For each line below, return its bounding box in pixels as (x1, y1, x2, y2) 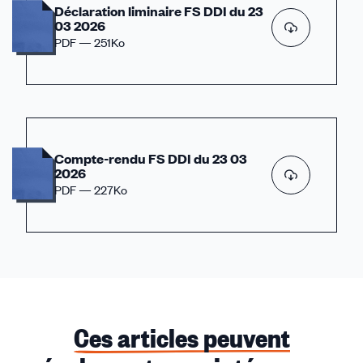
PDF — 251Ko (54, 34, 125, 50)
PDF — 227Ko (54, 181, 127, 198)
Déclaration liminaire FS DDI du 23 (54, 2, 263, 19)
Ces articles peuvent (73, 322, 290, 353)
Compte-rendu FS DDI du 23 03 (54, 149, 247, 167)
